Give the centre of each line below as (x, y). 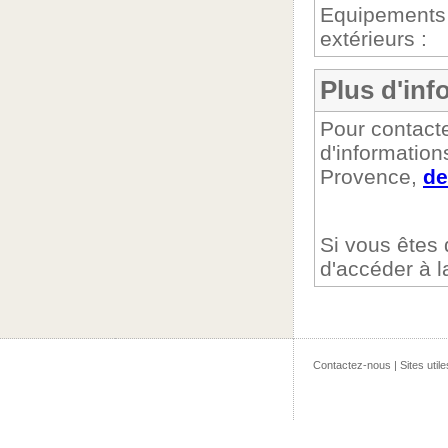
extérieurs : (373, 38)
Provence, (371, 176)
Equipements (383, 14)
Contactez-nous (351, 365)
